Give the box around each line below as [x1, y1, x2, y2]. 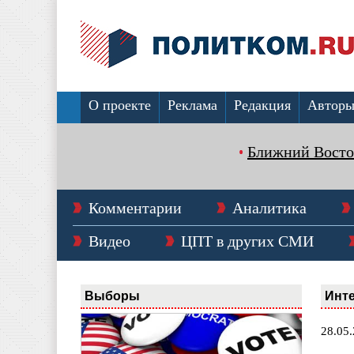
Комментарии [88, 199, 182, 217]
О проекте [88, 97, 151, 113]
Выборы [85, 288, 140, 303]
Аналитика [232, 199, 307, 217]
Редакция [234, 97, 291, 113]
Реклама [168, 97, 217, 113]
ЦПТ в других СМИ [181, 232, 314, 250]
